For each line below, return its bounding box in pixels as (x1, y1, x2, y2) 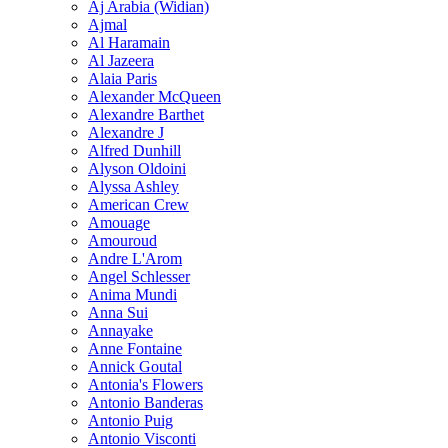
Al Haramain (88, 33, 170, 51)
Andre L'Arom (88, 249, 182, 267)
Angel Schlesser (88, 267, 190, 285)
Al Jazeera (88, 51, 154, 69)
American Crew (88, 195, 189, 213)
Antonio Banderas (88, 393, 203, 411)
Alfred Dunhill (88, 141, 181, 159)
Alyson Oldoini (88, 159, 186, 177)
